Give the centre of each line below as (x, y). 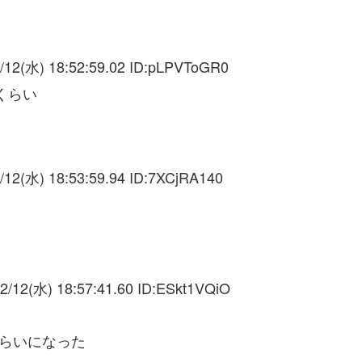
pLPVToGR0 (188, 66)
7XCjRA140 (185, 177)
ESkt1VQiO (193, 287)
